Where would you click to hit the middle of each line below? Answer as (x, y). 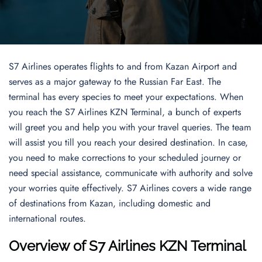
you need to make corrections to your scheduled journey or (125, 158)
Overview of (49, 246)
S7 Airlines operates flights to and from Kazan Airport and (123, 66)
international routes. (47, 218)
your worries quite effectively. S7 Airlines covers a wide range (130, 188)
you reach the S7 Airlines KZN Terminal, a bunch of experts (125, 112)
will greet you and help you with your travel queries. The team (130, 127)
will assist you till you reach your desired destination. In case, (128, 142)
